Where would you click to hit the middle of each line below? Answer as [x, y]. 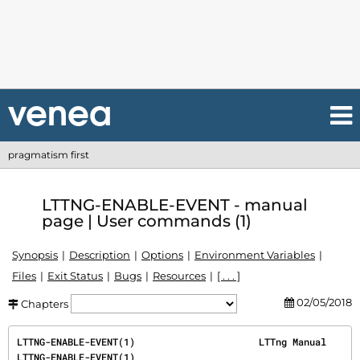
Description [100, 255]
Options [162, 255]
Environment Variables [255, 255]
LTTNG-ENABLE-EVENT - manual [175, 205]
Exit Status [75, 276]
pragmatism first [49, 155]
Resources [179, 276]
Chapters [45, 304]
